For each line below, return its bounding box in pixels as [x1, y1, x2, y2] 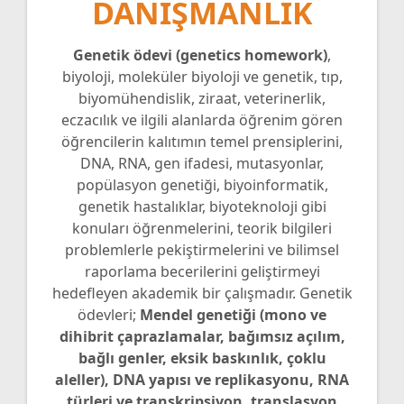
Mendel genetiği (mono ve [140, 304, 326, 325]
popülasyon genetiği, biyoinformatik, [76, 174, 328, 195]
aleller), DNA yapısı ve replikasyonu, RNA [55, 369, 349, 390]
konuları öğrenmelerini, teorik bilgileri [72, 217, 332, 238]
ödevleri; [78, 304, 140, 325]
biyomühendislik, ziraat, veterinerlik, [78, 87, 326, 108]
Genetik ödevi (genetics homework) [73, 44, 327, 65]
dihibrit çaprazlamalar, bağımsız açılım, [59, 326, 345, 346]
